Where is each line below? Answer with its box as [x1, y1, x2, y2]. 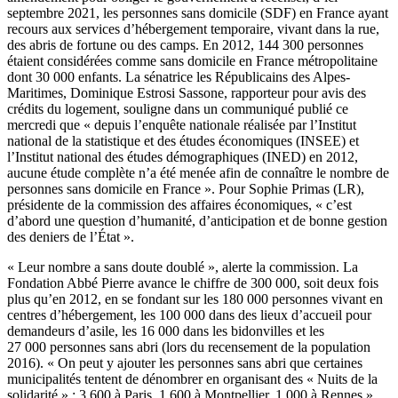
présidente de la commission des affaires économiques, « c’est [7, 196, 352, 212]
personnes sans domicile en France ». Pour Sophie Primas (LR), [7, 180, 364, 196]
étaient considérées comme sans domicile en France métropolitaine [7, 52, 378, 68]
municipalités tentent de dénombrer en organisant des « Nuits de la [7, 370, 378, 386]
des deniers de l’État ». [7, 228, 134, 244]
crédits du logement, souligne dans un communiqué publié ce [7, 100, 348, 116]
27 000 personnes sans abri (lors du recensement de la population [7, 338, 370, 354]
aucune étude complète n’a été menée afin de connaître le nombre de [7, 164, 389, 180]
